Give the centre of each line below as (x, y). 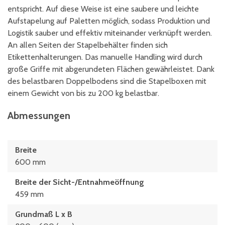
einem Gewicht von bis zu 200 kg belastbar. (83, 93)
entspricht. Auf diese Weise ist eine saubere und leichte (103, 9)
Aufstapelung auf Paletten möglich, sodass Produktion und (109, 21)
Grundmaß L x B (44, 214)
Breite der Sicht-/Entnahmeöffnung (80, 182)
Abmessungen (39, 116)
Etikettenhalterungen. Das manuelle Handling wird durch (105, 57)
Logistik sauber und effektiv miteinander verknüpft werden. (110, 33)
